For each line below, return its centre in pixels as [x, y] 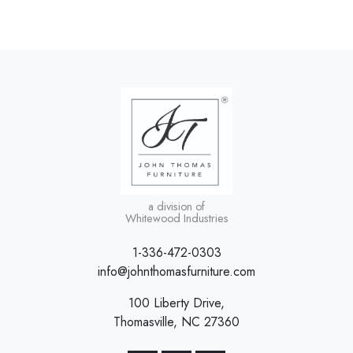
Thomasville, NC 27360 [176, 322]
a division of [176, 207]
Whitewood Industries [176, 219]
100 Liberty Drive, [176, 303]
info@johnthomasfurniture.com [176, 272]
